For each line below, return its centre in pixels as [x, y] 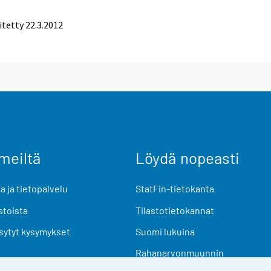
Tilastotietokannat [175, 210]
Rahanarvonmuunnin [180, 252]
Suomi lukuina [165, 231]
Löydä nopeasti [188, 158]
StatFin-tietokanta [175, 189]
